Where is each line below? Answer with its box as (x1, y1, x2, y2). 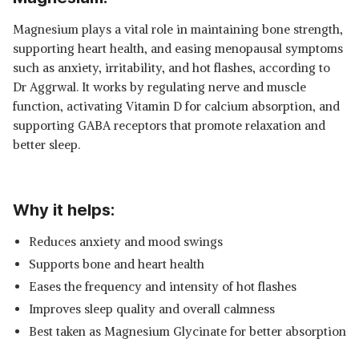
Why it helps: (13, 200, 115, 220)
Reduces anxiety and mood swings (29, 234, 223, 249)
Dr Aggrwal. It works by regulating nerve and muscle (13, 79, 306, 95)
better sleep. (13, 137, 80, 152)
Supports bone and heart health (29, 256, 204, 272)
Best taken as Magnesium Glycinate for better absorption (29, 324, 346, 339)
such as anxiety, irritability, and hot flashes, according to (13, 60, 330, 75)
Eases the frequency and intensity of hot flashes (29, 279, 296, 294)
